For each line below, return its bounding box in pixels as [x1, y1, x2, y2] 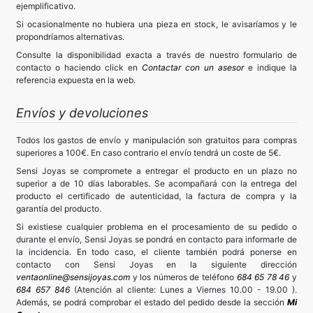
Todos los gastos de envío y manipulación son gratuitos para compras [16, 135, 297, 146]
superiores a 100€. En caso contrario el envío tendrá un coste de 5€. [16, 147, 281, 159]
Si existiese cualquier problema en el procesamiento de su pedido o [16, 221, 297, 233]
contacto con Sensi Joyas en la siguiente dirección [16, 259, 297, 270]
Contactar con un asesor [142, 62, 248, 73]
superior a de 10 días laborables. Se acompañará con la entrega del [16, 178, 297, 189]
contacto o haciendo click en [16, 62, 142, 73]
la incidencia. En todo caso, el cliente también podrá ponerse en [16, 247, 297, 258]
